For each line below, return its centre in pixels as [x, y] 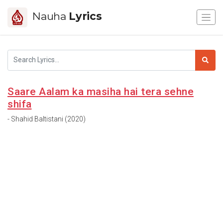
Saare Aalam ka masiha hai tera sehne [101, 91]
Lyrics [85, 16]
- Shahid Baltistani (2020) [47, 119]
